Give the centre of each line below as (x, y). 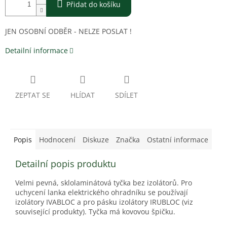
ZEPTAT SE (33, 95)
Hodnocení (57, 140)
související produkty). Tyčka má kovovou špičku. (95, 212)
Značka (128, 140)
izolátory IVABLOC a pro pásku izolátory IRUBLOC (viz (104, 202)
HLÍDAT (83, 95)
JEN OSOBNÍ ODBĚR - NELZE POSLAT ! (68, 31)
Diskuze (96, 140)
